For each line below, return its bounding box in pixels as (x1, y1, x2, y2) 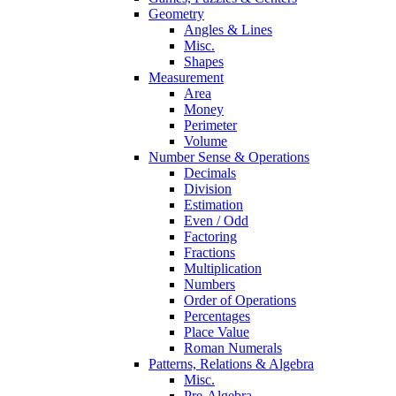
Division (184, 181, 232, 196)
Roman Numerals (184, 340, 282, 355)
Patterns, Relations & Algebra (148, 356, 314, 371)
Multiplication (184, 261, 262, 276)
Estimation (184, 197, 243, 212)
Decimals (184, 165, 236, 180)
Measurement (148, 70, 224, 85)
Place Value (184, 324, 249, 339)
